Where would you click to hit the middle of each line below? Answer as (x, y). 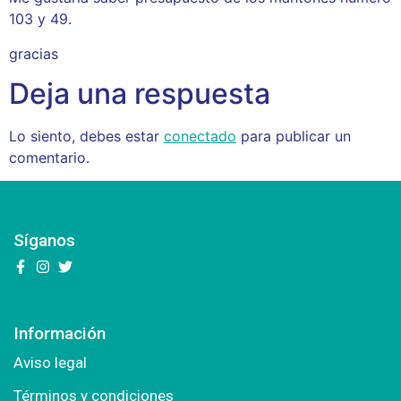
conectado (200, 137)
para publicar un (294, 137)
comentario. (49, 158)
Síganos (44, 241)
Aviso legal (50, 363)
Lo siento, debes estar (86, 137)
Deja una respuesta (140, 94)
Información (60, 334)
